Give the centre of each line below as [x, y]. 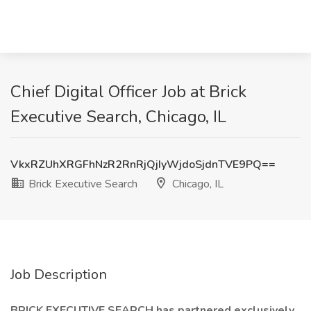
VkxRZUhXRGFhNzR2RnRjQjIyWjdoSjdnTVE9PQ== [143, 165]
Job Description [59, 275]
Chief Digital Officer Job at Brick [128, 92]
